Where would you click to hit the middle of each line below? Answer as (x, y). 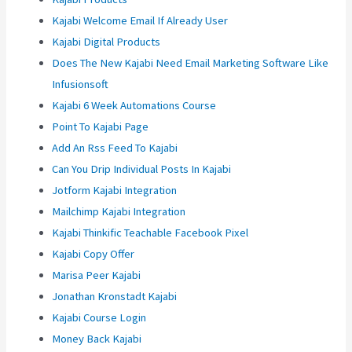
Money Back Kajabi (97, 339)
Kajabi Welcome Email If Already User (140, 21)
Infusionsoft (81, 84)
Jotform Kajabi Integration (115, 191)
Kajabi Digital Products (106, 42)
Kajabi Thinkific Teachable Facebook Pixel (150, 233)
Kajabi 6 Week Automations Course (134, 106)
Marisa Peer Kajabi (97, 275)
